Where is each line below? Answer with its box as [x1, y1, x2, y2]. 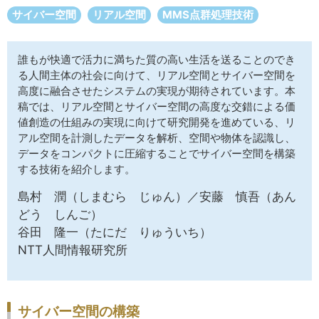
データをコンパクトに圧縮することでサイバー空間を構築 [18, 147, 296, 160]
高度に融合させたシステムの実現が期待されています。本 [18, 84, 296, 98]
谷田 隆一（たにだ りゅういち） [18, 225, 211, 239]
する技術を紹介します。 [18, 162, 135, 176]
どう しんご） [18, 207, 103, 221]
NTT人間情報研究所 [18, 243, 127, 257]
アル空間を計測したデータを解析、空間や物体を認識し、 [18, 131, 296, 145]
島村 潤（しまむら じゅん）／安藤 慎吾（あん [18, 189, 296, 204]
